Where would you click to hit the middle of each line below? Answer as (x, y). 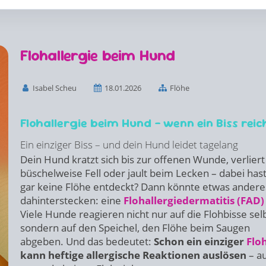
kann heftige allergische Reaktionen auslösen (133, 255)
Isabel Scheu (53, 88)
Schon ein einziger (200, 241)
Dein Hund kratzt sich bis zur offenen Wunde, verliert (142, 159)
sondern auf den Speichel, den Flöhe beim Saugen (135, 228)
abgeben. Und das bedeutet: (87, 241)
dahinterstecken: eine (72, 200)
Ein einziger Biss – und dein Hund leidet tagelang (129, 145)
